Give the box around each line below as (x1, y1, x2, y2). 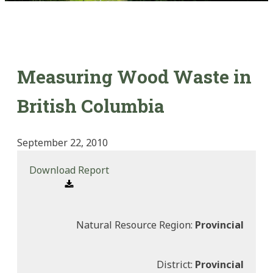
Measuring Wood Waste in (17, 64, 252, 88)
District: (157, 258, 195, 272)
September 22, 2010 (17, 136, 108, 150)
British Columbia (17, 93, 165, 118)
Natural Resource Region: (76, 218, 195, 232)
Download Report (29, 163, 109, 177)
